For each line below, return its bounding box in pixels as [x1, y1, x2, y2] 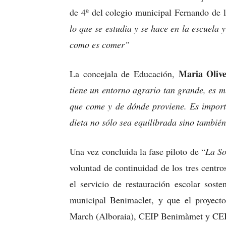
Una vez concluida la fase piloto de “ [70, 145, 205, 157]
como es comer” [70, 38, 130, 50]
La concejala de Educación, [70, 68, 179, 80]
